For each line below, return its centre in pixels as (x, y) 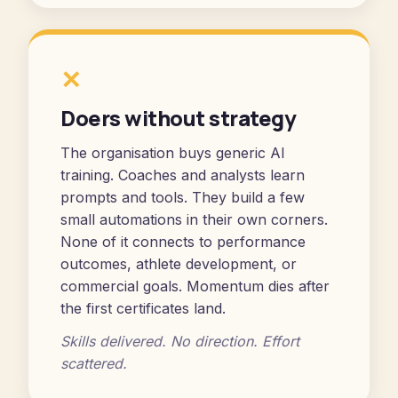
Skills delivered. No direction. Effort (180, 341)
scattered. (94, 363)
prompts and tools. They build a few (183, 197)
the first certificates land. (143, 308)
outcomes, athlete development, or (179, 264)
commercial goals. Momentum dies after (195, 286)
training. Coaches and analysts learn (183, 175)
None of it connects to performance (183, 242)
